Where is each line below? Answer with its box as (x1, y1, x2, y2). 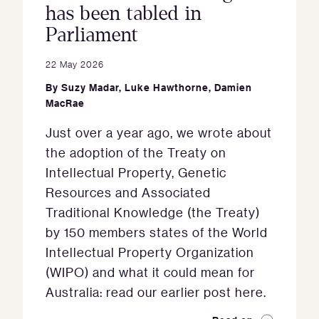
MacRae (46, 96, 85, 110)
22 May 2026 (46, 58, 104, 70)
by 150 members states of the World (46, 224, 268, 241)
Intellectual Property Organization (46, 244, 254, 261)
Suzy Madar (61, 80, 119, 95)
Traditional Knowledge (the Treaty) (46, 204, 260, 221)
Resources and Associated (46, 184, 211, 201)
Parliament (46, 24, 139, 46)
